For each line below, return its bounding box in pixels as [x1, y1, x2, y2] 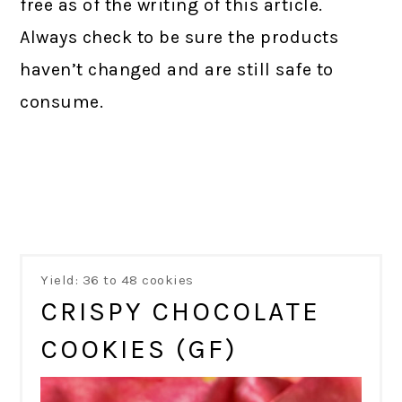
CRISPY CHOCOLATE [40, 294, 321, 328]
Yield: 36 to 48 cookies [40, 271, 194, 288]
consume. [20, 92, 104, 113]
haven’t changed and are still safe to [20, 59, 334, 81]
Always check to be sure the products [20, 27, 339, 48]
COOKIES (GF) [40, 332, 239, 365]
